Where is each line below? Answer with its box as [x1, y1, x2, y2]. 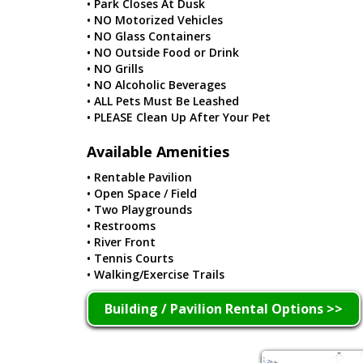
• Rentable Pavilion [87, 169, 192, 185]
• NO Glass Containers [87, 28, 211, 44]
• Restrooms [87, 217, 156, 233]
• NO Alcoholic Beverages [87, 76, 226, 92]
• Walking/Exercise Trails [87, 266, 224, 282]
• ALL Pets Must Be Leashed [87, 92, 239, 109]
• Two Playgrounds [87, 201, 192, 217]
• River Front [87, 233, 156, 250]
